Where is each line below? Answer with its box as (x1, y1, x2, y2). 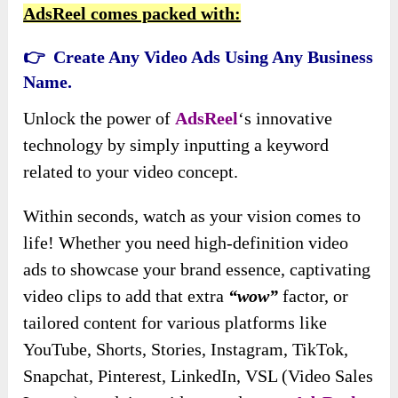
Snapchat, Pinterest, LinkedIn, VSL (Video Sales (23, 365, 374, 386)
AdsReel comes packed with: (23, 3, 242, 23)
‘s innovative (238, 107, 333, 128)
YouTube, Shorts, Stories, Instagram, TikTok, (23, 338, 349, 359)
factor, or (278, 285, 349, 306)
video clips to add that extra (23, 285, 229, 306)
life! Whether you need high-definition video (23, 232, 349, 252)
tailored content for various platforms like (23, 312, 328, 332)
